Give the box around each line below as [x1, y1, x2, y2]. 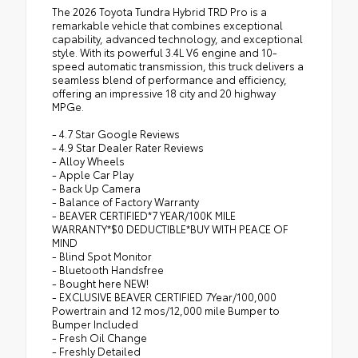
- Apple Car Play [52, 166, 133, 181]
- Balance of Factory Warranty [52, 193, 199, 209]
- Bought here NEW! [52, 275, 149, 290]
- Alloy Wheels [52, 153, 125, 168]
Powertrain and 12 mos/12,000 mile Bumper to [52, 302, 280, 317]
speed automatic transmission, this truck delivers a [52, 58, 304, 73]
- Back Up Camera [52, 180, 141, 195]
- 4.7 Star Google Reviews [52, 125, 180, 141]
